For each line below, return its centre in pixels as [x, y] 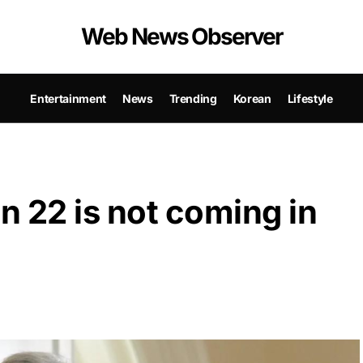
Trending [193, 98]
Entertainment [68, 98]
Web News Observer [181, 36]
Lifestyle [310, 98]
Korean [252, 98]
